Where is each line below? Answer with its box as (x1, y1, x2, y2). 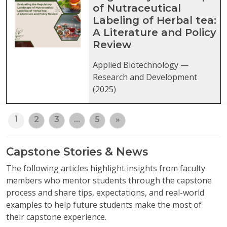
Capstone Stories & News (6, 145, 148, 159)
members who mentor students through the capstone (6, 175, 212, 186)
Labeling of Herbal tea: (93, 14, 216, 27)
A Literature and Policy (93, 26, 216, 39)
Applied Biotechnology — (93, 59, 188, 71)
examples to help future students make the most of (6, 199, 202, 211)
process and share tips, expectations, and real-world (6, 187, 204, 199)
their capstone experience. (6, 211, 106, 223)
